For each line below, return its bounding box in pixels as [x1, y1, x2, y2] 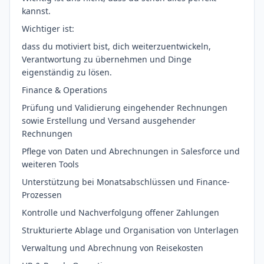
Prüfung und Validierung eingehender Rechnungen [22, 102, 227, 113]
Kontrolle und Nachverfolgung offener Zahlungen [22, 207, 219, 218]
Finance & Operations [22, 84, 107, 95]
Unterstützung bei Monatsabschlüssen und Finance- [22, 176, 230, 187]
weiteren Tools [22, 159, 79, 170]
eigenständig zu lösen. [22, 67, 112, 78]
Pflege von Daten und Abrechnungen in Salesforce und [22, 146, 240, 157]
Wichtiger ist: [22, 23, 74, 34]
